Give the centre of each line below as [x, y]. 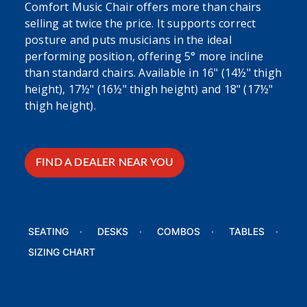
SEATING [48, 232]
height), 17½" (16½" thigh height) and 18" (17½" [149, 89]
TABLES [247, 232]
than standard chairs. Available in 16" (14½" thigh [153, 73]
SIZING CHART [62, 252]
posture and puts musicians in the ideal [128, 40]
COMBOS [179, 232]
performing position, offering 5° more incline [144, 57]
